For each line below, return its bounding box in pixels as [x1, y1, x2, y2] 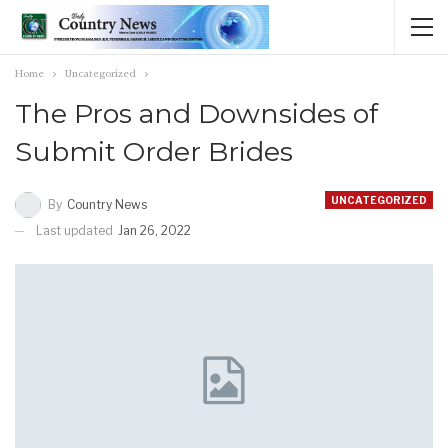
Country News [67, 196, 147, 212]
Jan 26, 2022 [118, 222, 191, 238]
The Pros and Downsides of [15, 97, 378, 130]
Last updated [36, 222, 116, 238]
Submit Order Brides [15, 135, 293, 168]
